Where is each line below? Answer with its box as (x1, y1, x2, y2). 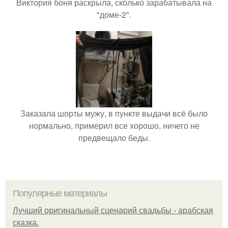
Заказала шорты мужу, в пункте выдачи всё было (20, 107, 208, 119)
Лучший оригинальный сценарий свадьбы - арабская (13, 206, 213, 215)
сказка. (13, 218, 39, 227)
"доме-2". (97, 9, 131, 20)
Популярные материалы (13, 188, 107, 198)
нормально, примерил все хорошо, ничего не (28, 120, 199, 131)
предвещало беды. (78, 132, 150, 144)
